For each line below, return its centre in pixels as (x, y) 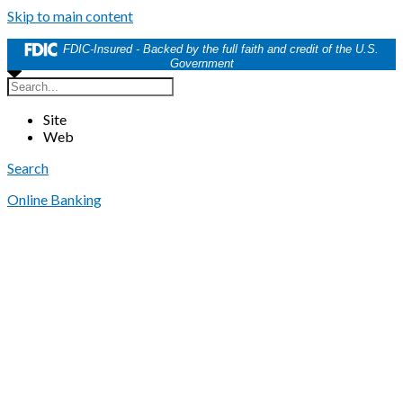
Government (201, 63)
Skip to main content (70, 16)
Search (28, 167)
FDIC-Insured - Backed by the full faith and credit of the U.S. (221, 49)
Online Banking (54, 199)
